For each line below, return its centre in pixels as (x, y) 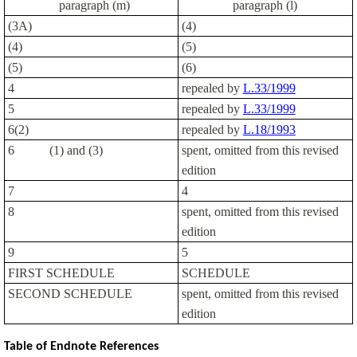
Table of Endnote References (81, 346)
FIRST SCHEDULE (61, 273)
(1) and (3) (76, 150)
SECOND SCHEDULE (70, 293)
